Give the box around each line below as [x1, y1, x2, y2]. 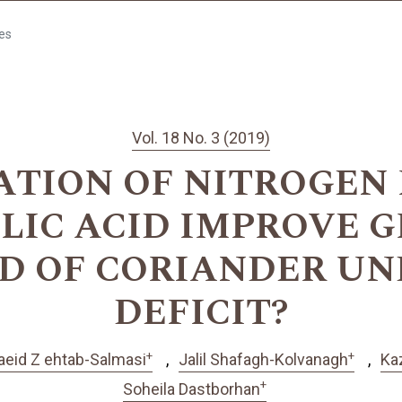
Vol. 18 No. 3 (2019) [132, 128, 270, 148]
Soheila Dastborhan [122, 379, 260, 398]
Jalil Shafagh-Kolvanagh [178, 350, 348, 370]
